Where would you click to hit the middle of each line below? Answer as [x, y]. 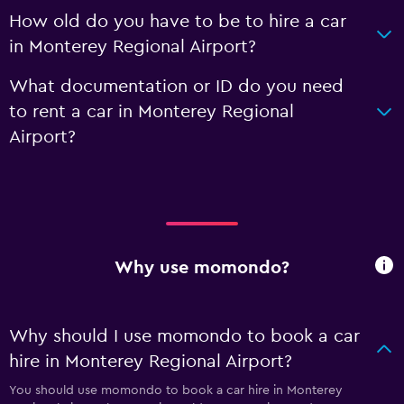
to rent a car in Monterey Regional [151, 112]
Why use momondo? [202, 267]
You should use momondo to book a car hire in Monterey [176, 390]
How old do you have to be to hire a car [178, 22]
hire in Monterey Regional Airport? [151, 362]
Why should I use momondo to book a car [184, 336]
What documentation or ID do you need [176, 87]
